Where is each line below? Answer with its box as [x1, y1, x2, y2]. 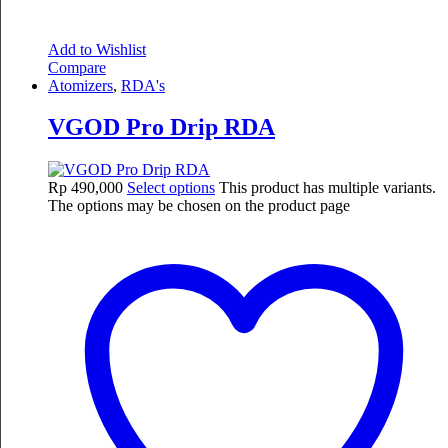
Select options [127, 179, 215, 197]
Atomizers [48, 76, 113, 94]
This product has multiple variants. [219, 179, 436, 197]
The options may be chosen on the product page [48, 197, 350, 215]
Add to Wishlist [48, 40, 146, 58]
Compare [48, 58, 106, 76]
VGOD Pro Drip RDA [48, 114, 275, 141]
